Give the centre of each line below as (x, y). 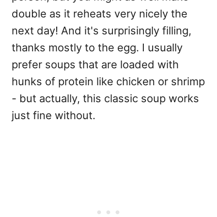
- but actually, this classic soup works (105, 99)
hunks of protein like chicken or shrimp (108, 82)
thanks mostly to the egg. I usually (97, 48)
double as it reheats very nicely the (100, 14)
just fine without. (54, 116)
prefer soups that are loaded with (95, 65)
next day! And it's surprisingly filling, (101, 31)
